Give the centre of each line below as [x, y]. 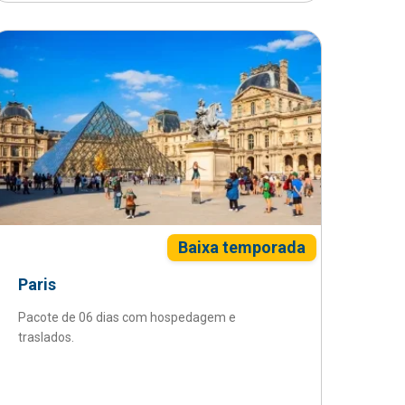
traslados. [47, 337]
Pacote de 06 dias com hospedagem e [127, 317]
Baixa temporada [241, 247]
